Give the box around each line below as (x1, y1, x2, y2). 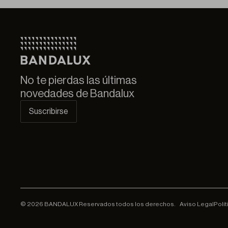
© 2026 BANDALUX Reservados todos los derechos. (20, 201, 176, 207)
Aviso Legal (180, 201, 214, 207)
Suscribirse (29, 107, 68, 116)
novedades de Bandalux (20, 88, 134, 99)
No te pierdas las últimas (20, 75, 137, 86)
